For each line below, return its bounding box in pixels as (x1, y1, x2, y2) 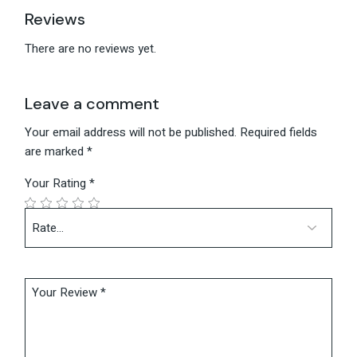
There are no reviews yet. (25, 40, 157, 57)
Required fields (240, 124, 318, 141)
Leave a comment (25, 93, 160, 114)
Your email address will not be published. (25, 124, 237, 141)
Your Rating (25, 175, 90, 192)
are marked (25, 143, 88, 160)
